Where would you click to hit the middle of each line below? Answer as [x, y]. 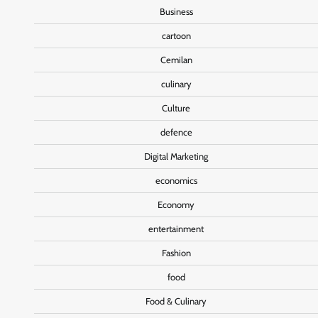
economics [176, 180]
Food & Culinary [176, 301]
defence [176, 132]
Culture [176, 108]
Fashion [176, 253]
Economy [176, 204]
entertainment [176, 229]
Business [176, 11]
